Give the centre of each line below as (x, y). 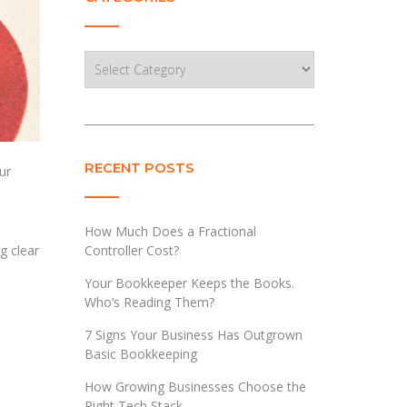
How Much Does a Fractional (170, 231)
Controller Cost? (131, 250)
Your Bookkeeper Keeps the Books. (189, 283)
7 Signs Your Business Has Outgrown (193, 335)
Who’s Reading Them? (149, 302)
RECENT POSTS (139, 168)
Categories (115, 60)
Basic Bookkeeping (140, 354)
